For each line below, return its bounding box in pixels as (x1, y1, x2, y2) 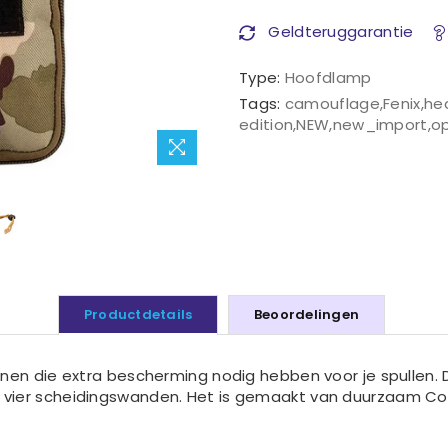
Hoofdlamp (284, 66, 372, 88)
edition (239, 113, 294, 135)
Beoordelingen (253, 305, 360, 325)
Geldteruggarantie (264, 20, 414, 42)
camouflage (284, 92, 380, 114)
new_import (332, 113, 428, 135)
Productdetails (83, 305, 193, 325)
